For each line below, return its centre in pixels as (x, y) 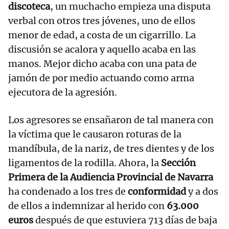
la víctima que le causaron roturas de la (95, 134)
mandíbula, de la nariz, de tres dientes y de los (111, 149)
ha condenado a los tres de (68, 192)
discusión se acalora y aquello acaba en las (102, 50)
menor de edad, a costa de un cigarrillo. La (102, 35)
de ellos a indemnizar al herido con (87, 206)
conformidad (157, 192)
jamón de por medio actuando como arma (101, 78)
